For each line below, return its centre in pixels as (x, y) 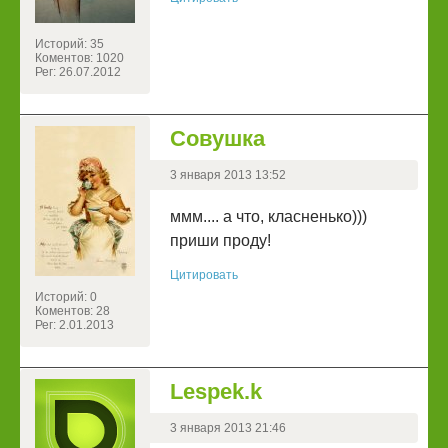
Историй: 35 (69, 44)
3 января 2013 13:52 (228, 175)
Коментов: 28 (72, 311)
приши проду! (220, 241)
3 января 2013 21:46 (228, 428)
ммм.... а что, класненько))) (268, 217)
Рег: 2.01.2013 (74, 325)
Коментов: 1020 (79, 58)
